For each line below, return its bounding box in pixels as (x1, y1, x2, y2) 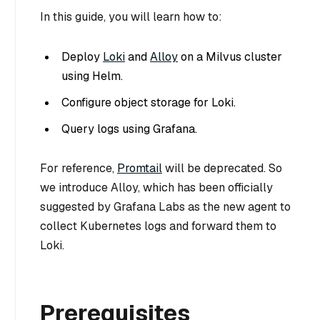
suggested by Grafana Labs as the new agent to (40, 199, 291, 215)
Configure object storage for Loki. (61, 94, 236, 110)
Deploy (61, 49, 103, 64)
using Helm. (61, 68, 123, 84)
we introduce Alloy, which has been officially (40, 180, 273, 196)
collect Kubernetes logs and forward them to (40, 219, 276, 234)
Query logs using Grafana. (61, 121, 197, 136)
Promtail (117, 161, 162, 176)
